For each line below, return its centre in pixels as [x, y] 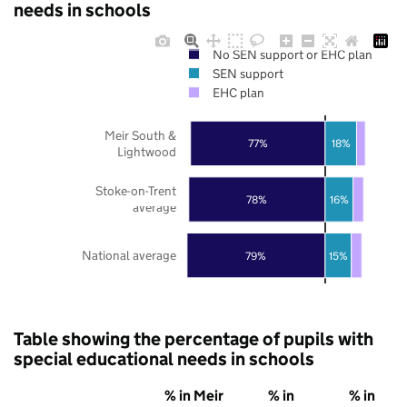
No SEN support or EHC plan [292, 54]
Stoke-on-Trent [136, 190]
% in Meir [194, 395]
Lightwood [147, 151]
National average [129, 255]
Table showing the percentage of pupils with [194, 338]
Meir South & [140, 135]
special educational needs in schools [164, 358]
